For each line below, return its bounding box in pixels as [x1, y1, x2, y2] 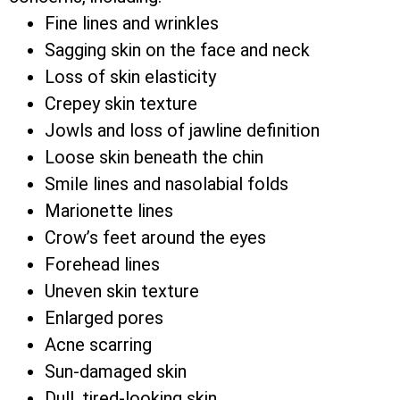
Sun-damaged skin [45, 360, 187, 382]
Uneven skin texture [45, 279, 199, 302]
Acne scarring [45, 333, 152, 355]
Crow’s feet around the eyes [45, 226, 266, 248]
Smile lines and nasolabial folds [45, 172, 288, 195]
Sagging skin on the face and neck [45, 38, 310, 61]
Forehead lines [45, 253, 160, 275]
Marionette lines [45, 199, 173, 221]
